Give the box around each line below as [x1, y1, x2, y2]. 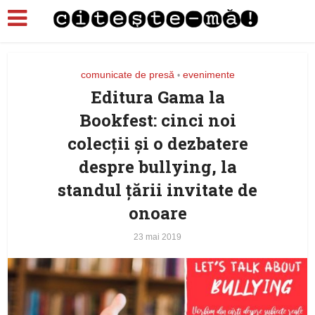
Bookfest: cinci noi [79, 109, 236, 131]
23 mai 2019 [134, 232, 181, 242]
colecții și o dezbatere [67, 132, 248, 155]
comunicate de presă [80, 69, 174, 80]
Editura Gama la [90, 86, 225, 108]
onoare [128, 202, 187, 224]
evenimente [182, 69, 235, 80]
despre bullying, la [78, 155, 237, 178]
